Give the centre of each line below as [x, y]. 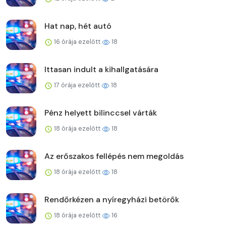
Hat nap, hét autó [78, 26]
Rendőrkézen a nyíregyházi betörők [112, 199]
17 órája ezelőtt [77, 85]
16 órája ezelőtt [77, 41]
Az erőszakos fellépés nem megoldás [114, 156]
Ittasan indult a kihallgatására [101, 69]
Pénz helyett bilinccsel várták [101, 112]
